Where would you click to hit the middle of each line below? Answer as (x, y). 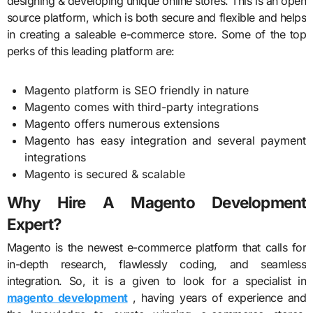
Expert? (34, 224)
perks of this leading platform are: (90, 51)
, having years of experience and (217, 298)
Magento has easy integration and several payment (166, 140)
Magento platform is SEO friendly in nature (137, 90)
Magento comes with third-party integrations (142, 107)
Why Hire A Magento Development (156, 202)
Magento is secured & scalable (105, 174)
